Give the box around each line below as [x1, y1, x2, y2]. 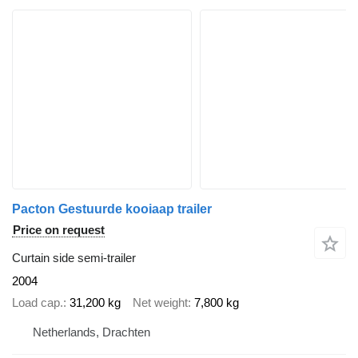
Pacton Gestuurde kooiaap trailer [12, 202, 212, 217]
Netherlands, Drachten [33, 325, 150, 340]
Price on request [13, 223, 105, 237]
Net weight [133, 295, 188, 309]
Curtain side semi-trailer [12, 251, 136, 265]
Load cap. [12, 295, 63, 309]
